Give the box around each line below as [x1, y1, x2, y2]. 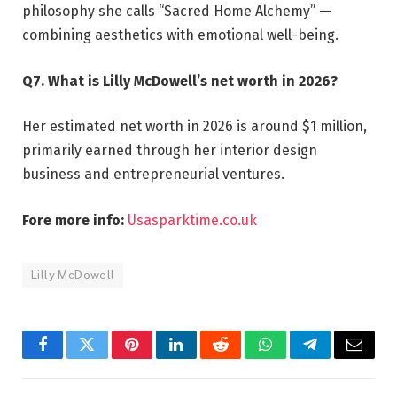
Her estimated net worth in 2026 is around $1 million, [22, 118, 367, 136]
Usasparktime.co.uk [128, 212, 257, 230]
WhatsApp [263, 349, 332, 366]
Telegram [308, 349, 370, 366]
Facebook [41, 349, 104, 366]
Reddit [219, 349, 262, 366]
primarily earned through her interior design [22, 142, 317, 160]
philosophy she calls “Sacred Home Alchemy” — [22, 3, 331, 20]
